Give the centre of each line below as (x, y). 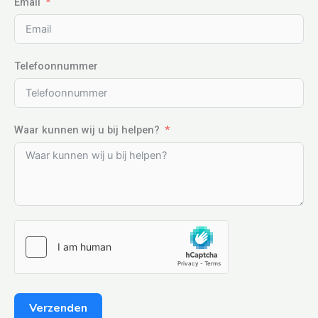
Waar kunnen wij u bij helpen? (87, 130)
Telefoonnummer (56, 66)
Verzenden (58, 308)
